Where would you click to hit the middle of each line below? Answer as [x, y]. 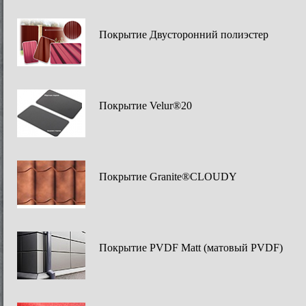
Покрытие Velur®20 [145, 106]
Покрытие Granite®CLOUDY [168, 177]
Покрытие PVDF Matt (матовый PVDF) [191, 248]
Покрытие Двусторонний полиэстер [184, 34]
